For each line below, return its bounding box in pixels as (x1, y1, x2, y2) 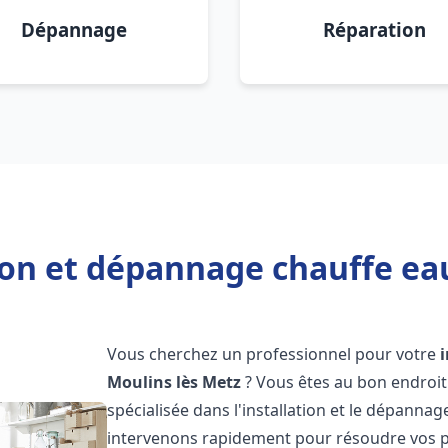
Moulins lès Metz (107, 371, 242, 393)
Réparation (322, 17, 426, 42)
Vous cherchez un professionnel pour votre (107, 343, 441, 365)
